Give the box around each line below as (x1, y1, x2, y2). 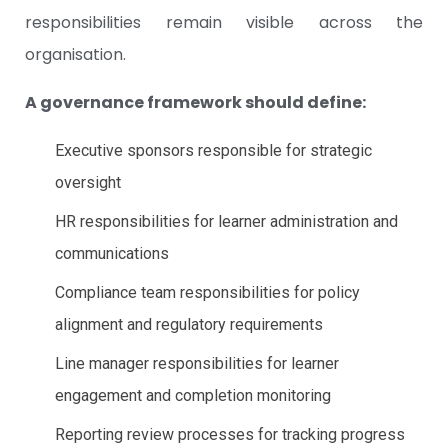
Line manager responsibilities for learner (55, 354, 339, 374)
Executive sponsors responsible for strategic (55, 141, 372, 161)
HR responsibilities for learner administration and (55, 212, 398, 232)
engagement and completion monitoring (55, 386, 331, 406)
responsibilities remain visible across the (25, 11, 423, 35)
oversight (55, 173, 121, 193)
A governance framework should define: (25, 91, 366, 115)
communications (55, 244, 169, 264)
